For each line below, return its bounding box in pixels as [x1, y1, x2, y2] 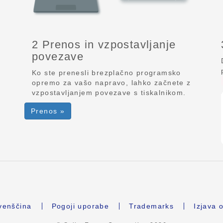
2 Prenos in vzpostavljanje [32, 38, 176, 51]
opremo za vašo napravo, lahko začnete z [32, 78, 191, 87]
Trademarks [129, 202, 174, 210]
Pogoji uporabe [51, 202, 110, 210]
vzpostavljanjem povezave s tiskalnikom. [32, 88, 186, 97]
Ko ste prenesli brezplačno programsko [32, 68, 181, 77]
